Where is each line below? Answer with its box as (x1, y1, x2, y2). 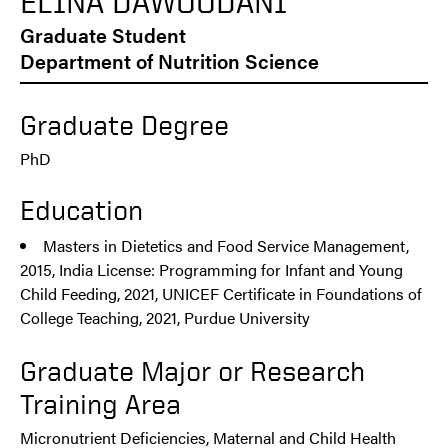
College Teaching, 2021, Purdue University (20, 306, 310, 330)
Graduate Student (20, 20, 186, 50)
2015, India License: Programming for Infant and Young (20, 258, 403, 282)
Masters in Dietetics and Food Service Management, (43, 234, 409, 258)
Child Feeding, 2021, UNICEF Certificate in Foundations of (20, 282, 422, 306)
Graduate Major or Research (20, 355, 365, 387)
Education (20, 194, 143, 226)
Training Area (20, 388, 181, 420)
